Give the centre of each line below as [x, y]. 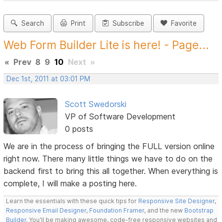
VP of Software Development [120, 117]
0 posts [79, 129]
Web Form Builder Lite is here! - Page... [107, 45]
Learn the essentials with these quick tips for [72, 201]
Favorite [182, 24]
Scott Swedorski [95, 104]
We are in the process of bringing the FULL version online [109, 146]
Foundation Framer [116, 211]
